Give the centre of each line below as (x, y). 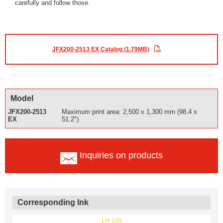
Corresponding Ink (53, 203)
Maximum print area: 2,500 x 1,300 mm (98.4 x (129, 112)
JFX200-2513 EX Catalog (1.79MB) (101, 50)
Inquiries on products (121, 156)
